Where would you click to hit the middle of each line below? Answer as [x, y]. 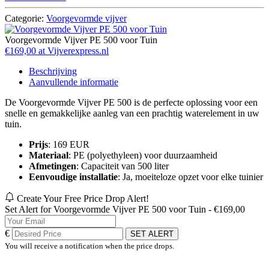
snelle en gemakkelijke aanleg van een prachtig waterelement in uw [132, 113]
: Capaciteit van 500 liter [122, 166]
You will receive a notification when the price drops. [89, 246]
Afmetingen [53, 166]
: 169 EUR [69, 144]
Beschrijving [53, 71]
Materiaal [49, 155]
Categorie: [26, 18]
